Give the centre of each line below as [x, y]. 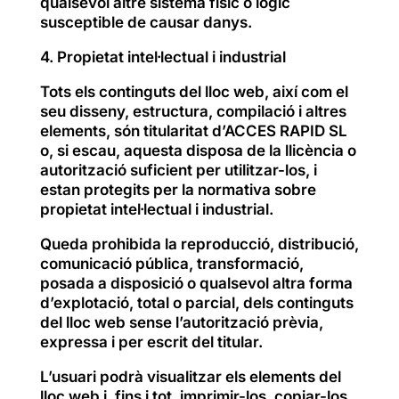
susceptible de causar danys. [146, 22]
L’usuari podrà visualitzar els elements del [190, 376]
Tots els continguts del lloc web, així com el [194, 91]
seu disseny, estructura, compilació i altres [193, 111]
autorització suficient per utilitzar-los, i [178, 170]
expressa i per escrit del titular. [151, 342]
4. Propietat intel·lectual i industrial [163, 57]
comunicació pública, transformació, [171, 263]
